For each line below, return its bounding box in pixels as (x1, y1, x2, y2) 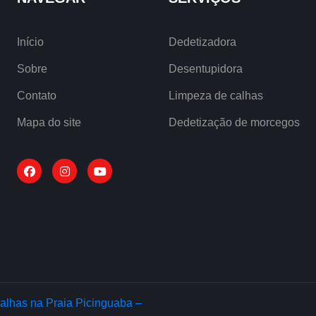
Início (17, 35, 44, 48)
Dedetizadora (169, 35, 236, 48)
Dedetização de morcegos (169, 116, 300, 128)
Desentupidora (169, 62, 243, 75)
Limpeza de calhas (169, 89, 263, 102)
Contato (17, 89, 56, 102)
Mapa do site (17, 116, 81, 128)
